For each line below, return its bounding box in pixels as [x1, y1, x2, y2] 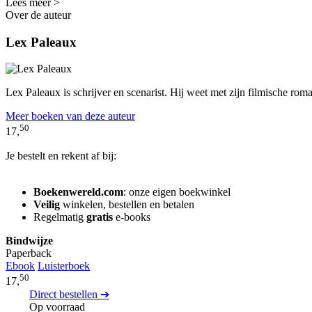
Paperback [6, 247, 52, 259]
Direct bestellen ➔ [29, 288, 109, 300]
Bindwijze [6, 234, 53, 247]
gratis [86, 210, 113, 223]
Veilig [33, 198, 60, 210]
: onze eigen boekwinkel [123, 185, 231, 198]
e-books [113, 210, 150, 223]
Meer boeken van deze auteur [6, 110, 135, 123]
